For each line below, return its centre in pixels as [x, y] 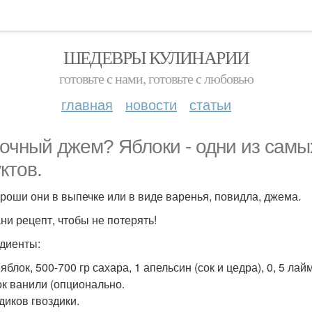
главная [87, 104]
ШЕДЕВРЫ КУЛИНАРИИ [156, 57]
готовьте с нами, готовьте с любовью [156, 78]
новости [151, 104]
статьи [210, 104]
